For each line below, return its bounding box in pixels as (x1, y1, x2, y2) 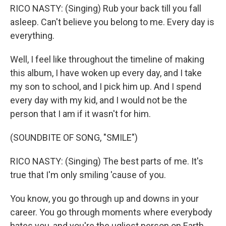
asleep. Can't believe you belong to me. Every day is (10, 17, 214, 27)
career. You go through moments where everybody (10, 207, 212, 217)
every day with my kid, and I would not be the (10, 95, 187, 105)
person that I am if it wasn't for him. (10, 108, 151, 119)
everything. (10, 30, 54, 41)
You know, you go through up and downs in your (10, 193, 199, 204)
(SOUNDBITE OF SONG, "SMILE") (10, 132, 138, 143)
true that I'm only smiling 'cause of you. (10, 169, 166, 180)
